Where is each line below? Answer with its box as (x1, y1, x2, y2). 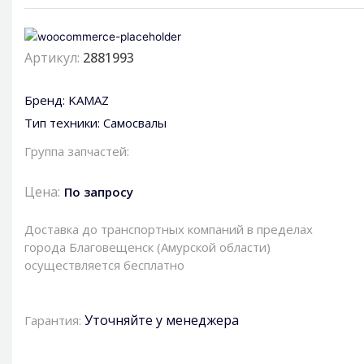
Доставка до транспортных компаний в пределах (24, 221, 313, 238)
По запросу (64, 184, 133, 201)
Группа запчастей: (24, 143, 129, 160)
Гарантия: (24, 312, 84, 329)
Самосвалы (103, 115, 167, 132)
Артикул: (24, 49, 80, 67)
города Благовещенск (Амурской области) (24, 239, 271, 256)
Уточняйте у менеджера (84, 310, 239, 329)
